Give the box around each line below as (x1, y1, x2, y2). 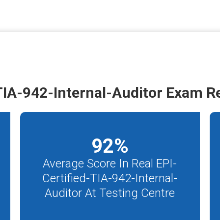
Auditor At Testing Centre (45, 186, 175, 200)
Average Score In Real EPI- (43, 156, 177, 170)
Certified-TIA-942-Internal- (42, 171, 178, 185)
